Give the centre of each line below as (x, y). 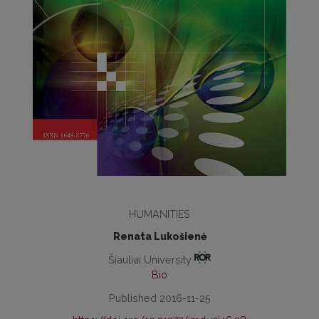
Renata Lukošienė (159, 236)
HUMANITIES (159, 214)
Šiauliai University (151, 259)
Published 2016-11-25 (159, 298)
